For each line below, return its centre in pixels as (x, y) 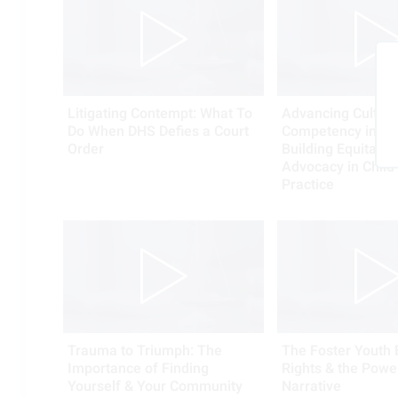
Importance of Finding (138, 368)
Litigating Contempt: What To (160, 113)
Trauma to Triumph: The (145, 350)
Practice (307, 184)
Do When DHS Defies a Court (158, 131)
